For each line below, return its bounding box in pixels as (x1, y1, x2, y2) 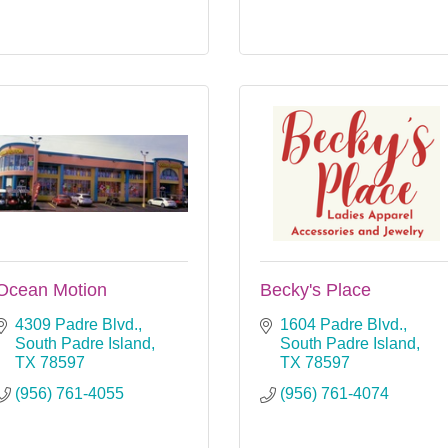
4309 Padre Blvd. (15, 315, 138, 333)
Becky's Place (260, 279, 371, 300)
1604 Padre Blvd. (280, 315, 403, 333)
